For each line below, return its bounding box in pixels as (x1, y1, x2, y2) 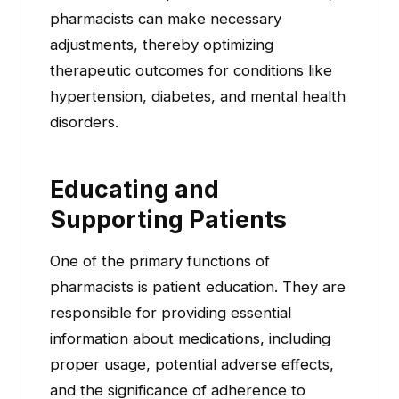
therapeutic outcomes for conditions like (50, 61, 332, 80)
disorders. (50, 113, 118, 132)
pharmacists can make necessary (50, 10, 281, 28)
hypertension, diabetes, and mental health (50, 87, 346, 106)
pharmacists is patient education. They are (50, 278, 346, 297)
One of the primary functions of (50, 252, 270, 271)
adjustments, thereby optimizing (50, 36, 273, 54)
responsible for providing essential (50, 304, 291, 322)
